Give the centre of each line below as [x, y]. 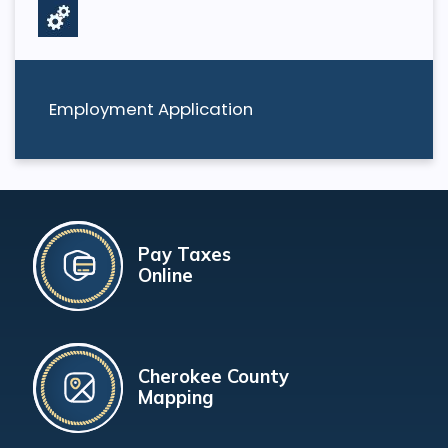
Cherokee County [213, 377]
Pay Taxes [184, 255]
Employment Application [150, 109]
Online [165, 276]
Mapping [175, 398]
